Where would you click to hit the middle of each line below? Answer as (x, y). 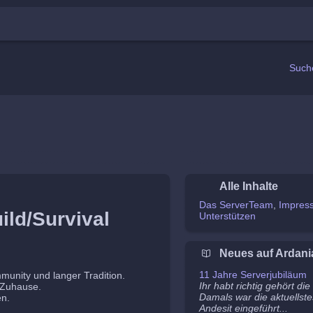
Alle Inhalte (249, 186)
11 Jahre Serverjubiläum (253, 275)
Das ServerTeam (236, 205)
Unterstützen (227, 216)
